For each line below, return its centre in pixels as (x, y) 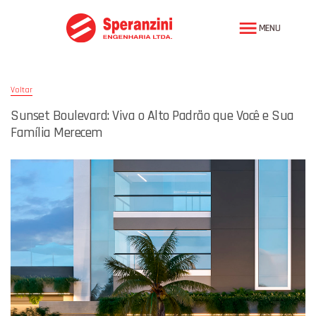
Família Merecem (56, 132)
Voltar (22, 90)
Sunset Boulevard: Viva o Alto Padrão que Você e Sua (152, 115)
